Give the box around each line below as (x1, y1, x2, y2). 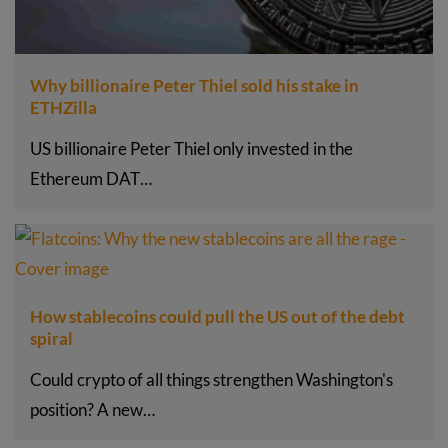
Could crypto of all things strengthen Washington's (30, 369, 393, 391)
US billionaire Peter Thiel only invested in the (30, 138, 353, 160)
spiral (30, 328, 73, 350)
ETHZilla (30, 97, 97, 119)
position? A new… (30, 399, 155, 421)
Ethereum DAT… (30, 168, 152, 190)
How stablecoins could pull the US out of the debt (30, 306, 405, 328)
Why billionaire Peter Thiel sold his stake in (30, 75, 359, 97)
